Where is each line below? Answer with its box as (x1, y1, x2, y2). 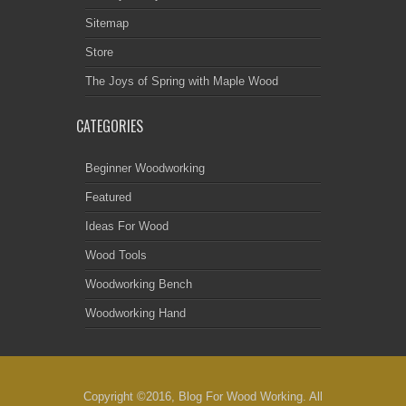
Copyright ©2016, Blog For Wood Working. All (83, 390, 323, 404)
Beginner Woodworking (85, 161, 205, 176)
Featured (85, 190, 131, 205)
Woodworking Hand (85, 306, 186, 321)
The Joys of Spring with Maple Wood (85, 74, 278, 89)
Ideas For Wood (85, 219, 169, 234)
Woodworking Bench (85, 277, 192, 292)
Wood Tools (85, 248, 147, 263)
